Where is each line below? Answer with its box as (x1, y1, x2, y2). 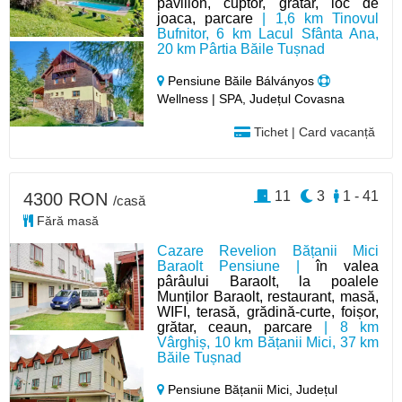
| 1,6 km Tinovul (253, 10, 379, 26)
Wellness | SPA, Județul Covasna (157, 91, 345, 106)
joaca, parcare (157, 10, 254, 26)
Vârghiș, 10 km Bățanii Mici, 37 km (157, 334, 379, 350)
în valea (316, 258, 379, 274)
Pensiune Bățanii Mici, (164, 381, 297, 397)
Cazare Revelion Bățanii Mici (157, 242, 379, 258)
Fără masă (33, 213, 99, 228)
